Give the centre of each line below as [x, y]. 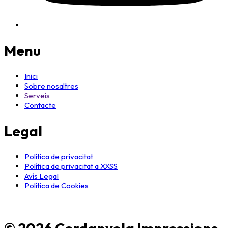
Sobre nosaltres [51, 86]
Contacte [40, 105]
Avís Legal [41, 176]
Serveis [37, 96]
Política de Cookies [56, 185]
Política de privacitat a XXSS [71, 166]
